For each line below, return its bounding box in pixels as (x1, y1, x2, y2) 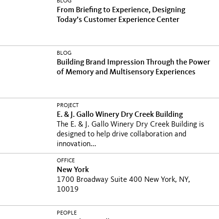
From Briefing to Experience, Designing (57, 6, 185, 14)
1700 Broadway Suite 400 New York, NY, (57, 176, 190, 184)
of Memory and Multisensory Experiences (57, 68, 196, 76)
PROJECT (57, 103, 79, 109)
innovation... (57, 140, 96, 148)
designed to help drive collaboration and (57, 131, 186, 138)
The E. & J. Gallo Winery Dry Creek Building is (57, 121, 204, 129)
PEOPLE (57, 210, 77, 216)
